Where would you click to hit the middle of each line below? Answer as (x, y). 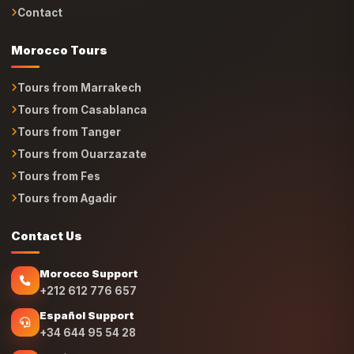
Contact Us (47, 236)
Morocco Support (88, 273)
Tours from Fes (59, 176)
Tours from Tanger (69, 132)
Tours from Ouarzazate (82, 154)
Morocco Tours (59, 50)
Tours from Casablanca (82, 110)
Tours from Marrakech (79, 88)
